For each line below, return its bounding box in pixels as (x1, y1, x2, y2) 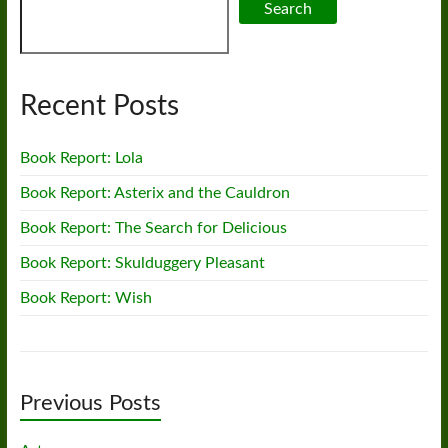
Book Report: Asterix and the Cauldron (19, 185, 290, 201)
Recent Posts (19, 92, 179, 120)
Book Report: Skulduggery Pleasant (19, 255, 265, 271)
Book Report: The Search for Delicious (19, 220, 287, 236)
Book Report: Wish (19, 290, 152, 306)
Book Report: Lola (19, 150, 143, 166)
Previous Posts (19, 392, 161, 414)
